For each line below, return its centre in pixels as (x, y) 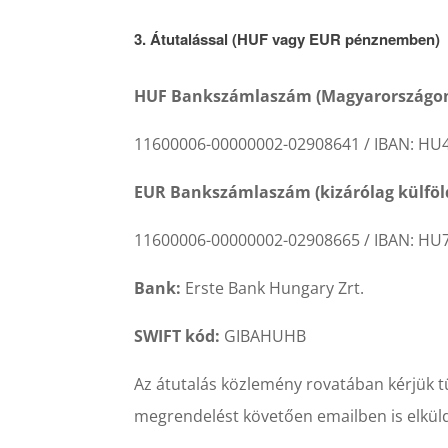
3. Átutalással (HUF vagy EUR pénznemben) (287, 39)
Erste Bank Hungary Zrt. (273, 288)
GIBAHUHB (263, 336)
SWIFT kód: (177, 336)
